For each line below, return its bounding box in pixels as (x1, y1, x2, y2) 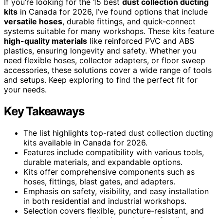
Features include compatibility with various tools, (23, 147, 204, 157)
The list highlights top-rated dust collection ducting (23, 127, 213, 138)
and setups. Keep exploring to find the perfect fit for (4, 74, 198, 85)
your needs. (4, 84, 47, 94)
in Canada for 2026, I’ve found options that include (18, 6, 208, 17)
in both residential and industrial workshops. (23, 196, 186, 206)
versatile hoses (4, 16, 62, 26)
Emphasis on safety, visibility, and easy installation (23, 186, 209, 196)
